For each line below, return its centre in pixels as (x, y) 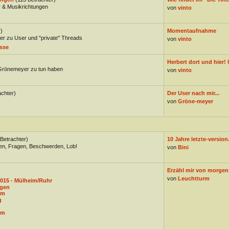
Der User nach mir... (193, 93)
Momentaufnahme (191, 31)
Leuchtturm (193, 178)
